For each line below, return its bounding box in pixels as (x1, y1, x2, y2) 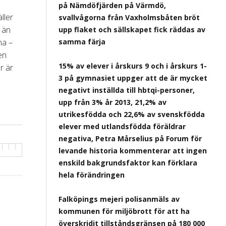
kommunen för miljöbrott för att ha (59, 206, 190, 216)
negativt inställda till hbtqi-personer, (59, 85, 195, 95)
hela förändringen (59, 170, 125, 180)
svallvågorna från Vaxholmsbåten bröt (59, 13, 200, 22)
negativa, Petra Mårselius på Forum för (59, 134, 202, 143)
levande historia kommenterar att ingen (59, 146, 207, 155)
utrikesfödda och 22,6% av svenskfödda (59, 109, 205, 119)
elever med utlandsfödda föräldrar (59, 122, 186, 131)
